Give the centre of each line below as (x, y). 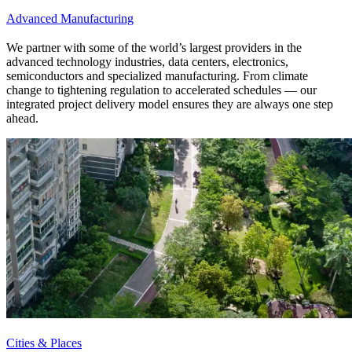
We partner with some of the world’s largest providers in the (154, 47)
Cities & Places (44, 343)
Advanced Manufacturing (70, 18)
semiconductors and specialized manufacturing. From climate (157, 75)
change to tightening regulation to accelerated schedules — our (161, 90)
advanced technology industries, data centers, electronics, (147, 61)
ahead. (22, 118)
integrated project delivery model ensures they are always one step (170, 104)
